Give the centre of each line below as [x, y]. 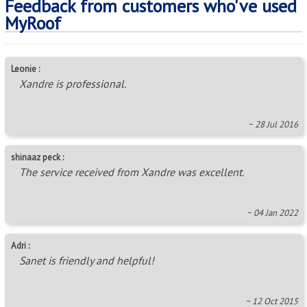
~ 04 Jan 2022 [272, 212]
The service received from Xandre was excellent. [132, 172]
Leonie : [25, 69]
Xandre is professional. [73, 83]
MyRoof [33, 23]
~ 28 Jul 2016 [273, 124]
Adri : [20, 245]
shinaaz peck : [37, 157]
